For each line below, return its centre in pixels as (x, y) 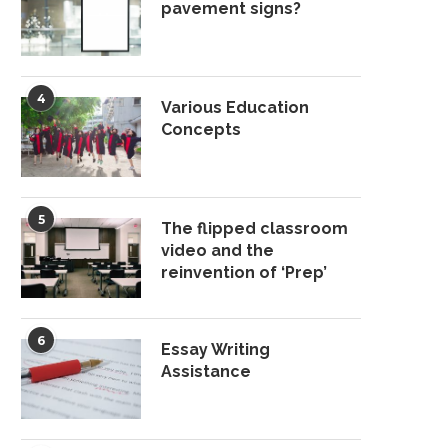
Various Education (235, 108)
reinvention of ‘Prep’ (244, 273)
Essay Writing (215, 350)
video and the (217, 251)
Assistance (206, 372)
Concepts (201, 130)
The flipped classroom (254, 229)
